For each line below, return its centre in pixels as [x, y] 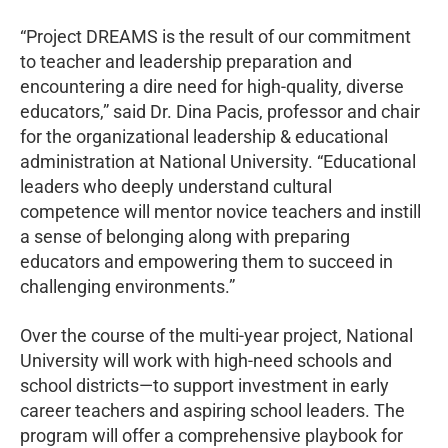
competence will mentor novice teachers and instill [220, 211]
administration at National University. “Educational [218, 161]
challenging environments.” [127, 286]
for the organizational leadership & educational [204, 136]
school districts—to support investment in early [204, 385]
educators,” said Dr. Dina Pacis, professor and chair [220, 111]
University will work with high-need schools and [206, 360]
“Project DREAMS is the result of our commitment [215, 36]
